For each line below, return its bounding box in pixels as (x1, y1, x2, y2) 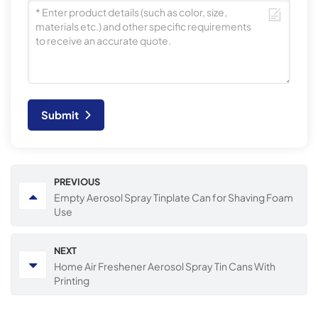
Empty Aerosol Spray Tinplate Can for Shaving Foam (54, 191, 293, 204)
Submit (41, 108, 79, 122)
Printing (54, 274, 89, 287)
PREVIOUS (54, 176, 100, 188)
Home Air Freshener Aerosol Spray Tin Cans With (54, 260, 275, 273)
